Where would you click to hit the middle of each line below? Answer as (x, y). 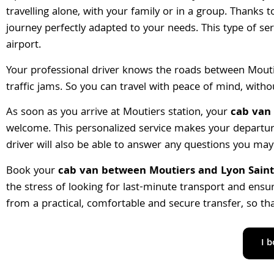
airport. (24, 46)
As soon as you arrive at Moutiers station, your (118, 113)
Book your (32, 171)
